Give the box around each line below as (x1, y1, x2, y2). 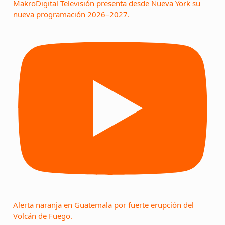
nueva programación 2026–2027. (13, 9, 130, 20)
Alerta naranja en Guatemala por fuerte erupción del (13, 200, 194, 210)
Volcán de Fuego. (13, 211, 72, 221)
